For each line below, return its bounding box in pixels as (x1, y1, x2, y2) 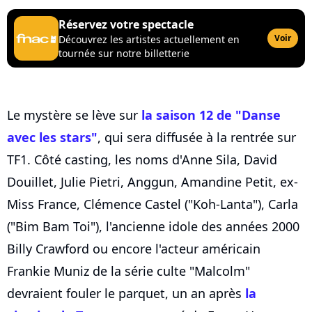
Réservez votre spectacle (58, 17, 194, 33)
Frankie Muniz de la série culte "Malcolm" (7, 263, 250, 280)
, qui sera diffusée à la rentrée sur (97, 129, 296, 146)
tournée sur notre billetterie (58, 47, 189, 61)
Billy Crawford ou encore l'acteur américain (7, 240, 260, 258)
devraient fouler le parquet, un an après (7, 285, 245, 302)
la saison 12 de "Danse (141, 107, 281, 124)
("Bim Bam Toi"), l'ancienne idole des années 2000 (7, 218, 299, 235)
